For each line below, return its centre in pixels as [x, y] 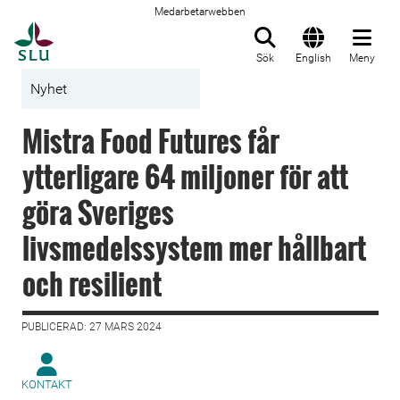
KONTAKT [47, 384]
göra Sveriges [98, 212]
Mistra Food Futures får [151, 141]
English [313, 58]
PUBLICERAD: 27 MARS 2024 [92, 327]
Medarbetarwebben [200, 12]
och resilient [92, 283]
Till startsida [98, 31]
